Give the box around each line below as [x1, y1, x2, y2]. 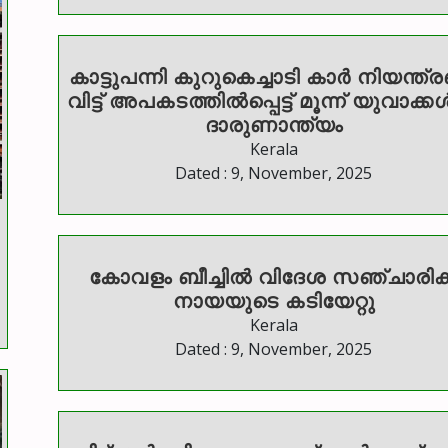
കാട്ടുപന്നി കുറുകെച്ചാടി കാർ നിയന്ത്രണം [68, 63, 306, 91]
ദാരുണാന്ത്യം [204, 111, 343, 139]
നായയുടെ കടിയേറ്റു [172, 287, 375, 315]
